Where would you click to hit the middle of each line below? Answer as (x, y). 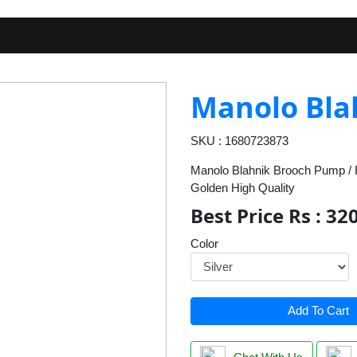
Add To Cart (319, 311)
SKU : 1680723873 (239, 140)
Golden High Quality (243, 187)
